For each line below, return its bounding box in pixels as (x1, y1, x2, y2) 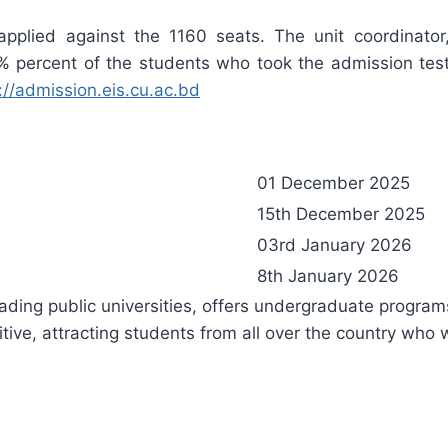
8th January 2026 (257, 265, 399, 286)
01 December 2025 (257, 172, 410, 193)
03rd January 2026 (257, 234, 412, 255)
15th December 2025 (257, 203, 425, 224)
